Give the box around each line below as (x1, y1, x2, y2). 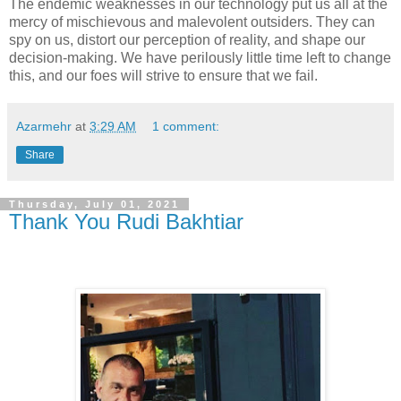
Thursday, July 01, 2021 (9, 198, 180, 209)
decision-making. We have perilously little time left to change (9, 49, 391, 65)
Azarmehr (16, 118, 72, 133)
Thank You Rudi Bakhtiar (9, 209, 243, 234)
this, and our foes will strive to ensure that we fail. (9, 67, 318, 83)
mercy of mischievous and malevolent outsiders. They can (9, 13, 375, 30)
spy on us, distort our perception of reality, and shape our (9, 31, 365, 47)
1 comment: (152, 118, 220, 133)
